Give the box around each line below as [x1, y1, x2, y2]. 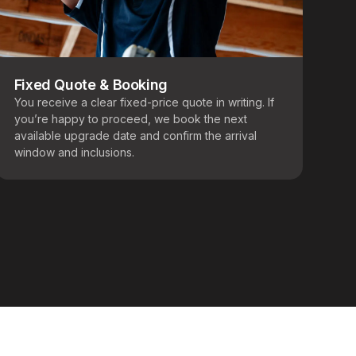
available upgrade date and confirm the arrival [14, 129, 257, 143]
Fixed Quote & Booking [14, 76, 168, 94]
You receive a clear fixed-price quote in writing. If [14, 95, 274, 110]
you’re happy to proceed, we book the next [14, 112, 247, 126]
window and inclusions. [14, 145, 134, 160]
